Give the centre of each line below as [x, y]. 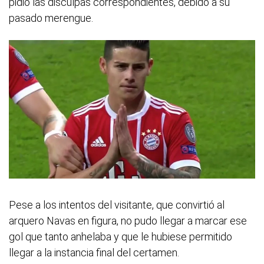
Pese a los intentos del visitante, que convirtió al [117, 204]
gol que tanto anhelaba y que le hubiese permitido [121, 236]
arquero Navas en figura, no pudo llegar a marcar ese [128, 220]
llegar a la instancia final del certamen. [94, 252]
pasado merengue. [51, 18]
